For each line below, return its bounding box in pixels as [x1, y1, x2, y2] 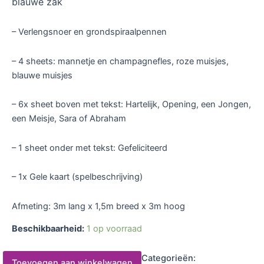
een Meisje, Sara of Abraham [12, 113, 126, 124]
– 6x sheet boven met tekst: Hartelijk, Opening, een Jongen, [12, 99, 251, 110]
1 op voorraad [87, 223, 142, 235]
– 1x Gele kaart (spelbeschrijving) [12, 171, 143, 183]
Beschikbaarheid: [12, 223, 84, 235]
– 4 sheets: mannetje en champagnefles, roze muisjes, [12, 55, 229, 67]
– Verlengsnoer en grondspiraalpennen [12, 26, 167, 37]
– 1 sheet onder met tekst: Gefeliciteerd [12, 142, 167, 153]
